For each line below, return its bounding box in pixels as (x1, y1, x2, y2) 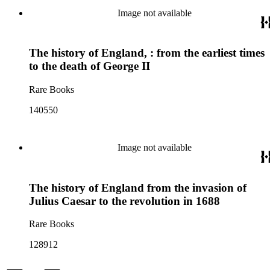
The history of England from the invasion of (29, 181, 246, 194)
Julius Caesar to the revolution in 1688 (29, 194, 220, 207)
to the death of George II (29, 60, 150, 73)
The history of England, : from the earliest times (29, 46, 265, 60)
